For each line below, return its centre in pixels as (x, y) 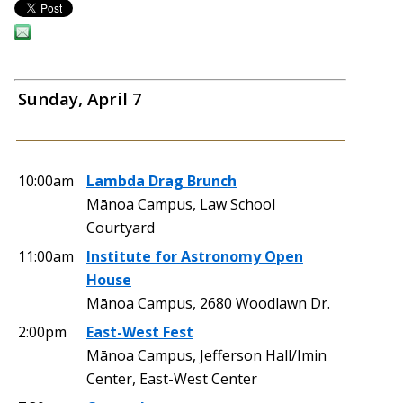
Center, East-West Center (172, 378)
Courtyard (121, 227)
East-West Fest (140, 331)
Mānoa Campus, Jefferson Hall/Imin (206, 355)
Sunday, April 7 (80, 98)
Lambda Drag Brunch (161, 180)
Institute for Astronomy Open (195, 256)
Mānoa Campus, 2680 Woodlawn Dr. (208, 303)
